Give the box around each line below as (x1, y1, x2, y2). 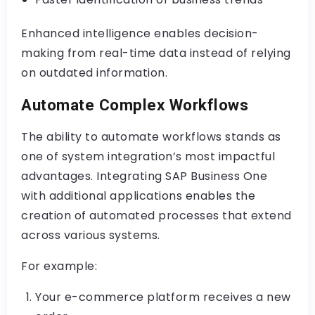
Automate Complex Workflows (21, 96, 248, 114)
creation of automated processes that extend (21, 207, 292, 224)
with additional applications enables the (21, 188, 255, 204)
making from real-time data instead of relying (21, 45, 291, 61)
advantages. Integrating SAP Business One (21, 168, 267, 184)
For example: (21, 258, 97, 274)
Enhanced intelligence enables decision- (21, 25, 259, 41)
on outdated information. (21, 65, 167, 81)
